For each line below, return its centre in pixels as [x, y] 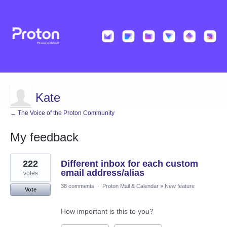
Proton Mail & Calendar [130, 186]
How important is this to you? [107, 212]
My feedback [44, 137]
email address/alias [103, 173]
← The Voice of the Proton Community [62, 113]
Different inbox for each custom [129, 164]
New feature [180, 186]
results [21, 164]
